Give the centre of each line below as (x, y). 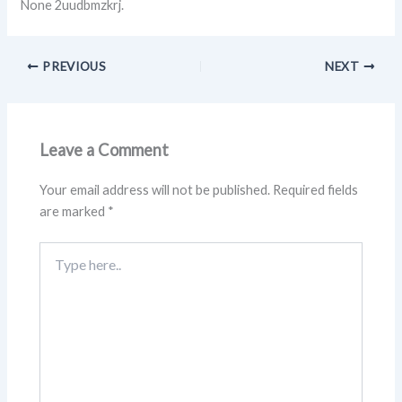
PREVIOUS (73, 66)
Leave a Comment (105, 149)
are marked (74, 211)
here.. (55, 267)
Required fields (316, 189)
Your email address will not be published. (155, 189)
